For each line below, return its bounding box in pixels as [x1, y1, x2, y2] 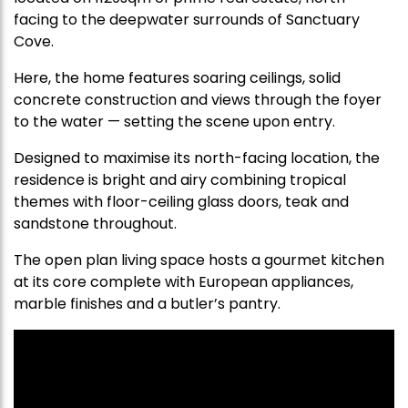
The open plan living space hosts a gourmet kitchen [14, 250, 384, 270]
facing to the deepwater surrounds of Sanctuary [14, 9, 360, 30]
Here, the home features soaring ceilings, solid [14, 67, 341, 88]
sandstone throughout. [14, 213, 177, 234]
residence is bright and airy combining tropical [14, 169, 346, 190]
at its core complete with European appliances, [14, 271, 353, 292]
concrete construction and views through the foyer [14, 89, 382, 110]
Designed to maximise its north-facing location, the [14, 148, 380, 168]
